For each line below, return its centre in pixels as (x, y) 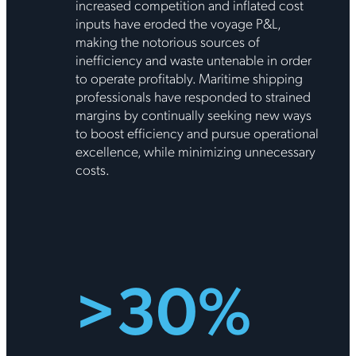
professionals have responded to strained (193, 95)
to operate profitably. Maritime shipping (189, 77)
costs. (92, 168)
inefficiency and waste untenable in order (193, 59)
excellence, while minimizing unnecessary (195, 150)
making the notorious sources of (167, 41)
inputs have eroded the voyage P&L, (178, 22)
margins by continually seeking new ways (193, 114)
